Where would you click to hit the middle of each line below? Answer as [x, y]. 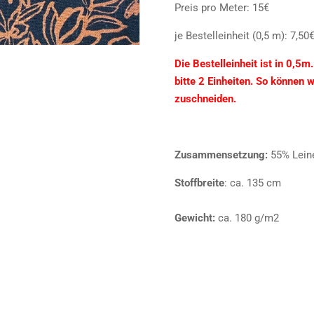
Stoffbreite [199, 183]
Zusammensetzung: [221, 155]
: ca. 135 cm [253, 183]
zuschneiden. [205, 98]
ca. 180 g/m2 [247, 218]
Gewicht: [195, 218]
